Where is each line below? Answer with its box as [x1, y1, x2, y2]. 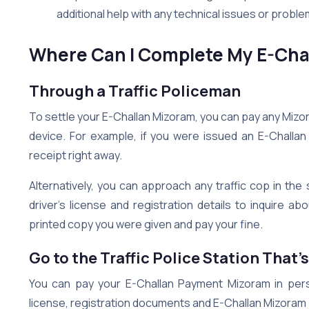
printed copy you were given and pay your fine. [29, 216, 265, 232]
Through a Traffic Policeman [29, 80, 241, 101]
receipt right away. [29, 147, 122, 163]
